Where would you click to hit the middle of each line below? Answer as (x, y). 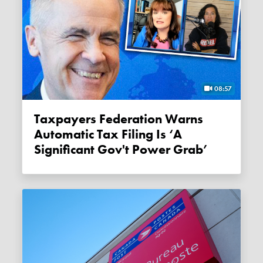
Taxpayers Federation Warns (119, 119)
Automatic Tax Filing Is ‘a (108, 134)
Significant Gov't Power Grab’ (122, 149)
